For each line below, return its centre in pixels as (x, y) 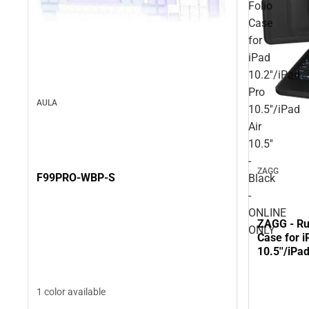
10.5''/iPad (274, 110)
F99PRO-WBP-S (76, 178)
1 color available (71, 291)
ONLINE (267, 213)
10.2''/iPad (274, 75)
